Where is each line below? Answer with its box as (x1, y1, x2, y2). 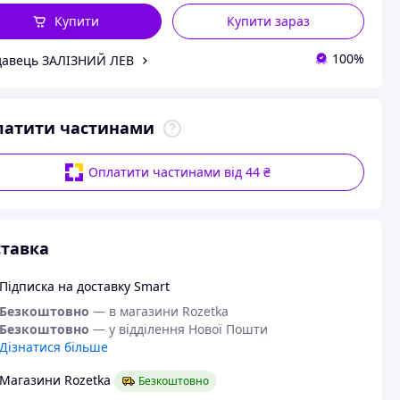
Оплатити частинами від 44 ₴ (88, 163, 271, 180)
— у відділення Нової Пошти (92, 321, 268, 337)
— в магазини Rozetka (92, 303, 229, 320)
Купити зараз (227, 12, 311, 29)
